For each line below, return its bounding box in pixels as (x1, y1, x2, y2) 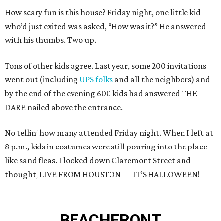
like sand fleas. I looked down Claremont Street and (5, 155, 191, 166)
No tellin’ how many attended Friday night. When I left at (5, 128, 213, 138)
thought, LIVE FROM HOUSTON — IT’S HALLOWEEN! (5, 169, 200, 180)
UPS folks (79, 74, 113, 85)
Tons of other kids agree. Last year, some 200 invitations (5, 61, 206, 71)
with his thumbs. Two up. (5, 35, 96, 45)
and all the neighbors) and (113, 74, 210, 85)
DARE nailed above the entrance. (5, 102, 123, 112)
